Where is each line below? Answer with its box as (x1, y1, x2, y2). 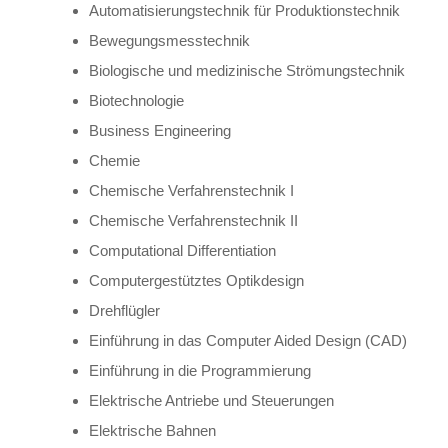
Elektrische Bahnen (89, 421, 216, 439)
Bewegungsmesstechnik (89, 31, 250, 49)
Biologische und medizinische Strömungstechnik (89, 61, 405, 79)
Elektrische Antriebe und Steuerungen (89, 391, 334, 409)
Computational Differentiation (89, 241, 276, 259)
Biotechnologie (89, 91, 184, 109)
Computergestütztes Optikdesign (89, 271, 304, 289)
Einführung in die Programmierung (89, 361, 311, 379)
